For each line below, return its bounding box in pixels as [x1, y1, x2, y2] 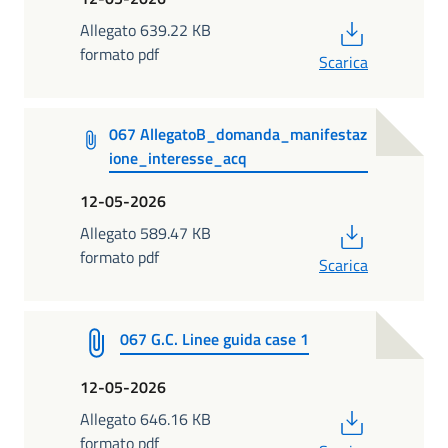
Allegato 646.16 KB [80, 407, 211, 432]
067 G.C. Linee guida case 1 [120, 327, 309, 352]
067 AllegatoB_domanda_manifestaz [108, 121, 367, 146]
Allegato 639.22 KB [80, 17, 211, 42]
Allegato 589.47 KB [80, 221, 211, 246]
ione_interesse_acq [108, 145, 247, 170]
